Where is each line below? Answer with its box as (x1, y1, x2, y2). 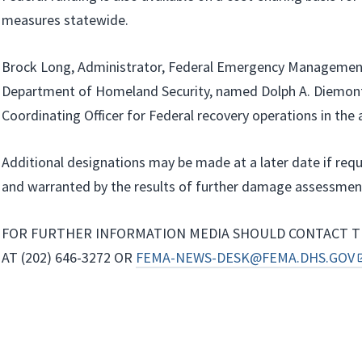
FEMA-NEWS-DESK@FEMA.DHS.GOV (136, 248, 355, 267)
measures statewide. (2, 11, 128, 29)
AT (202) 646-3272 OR (2, 248, 136, 267)
